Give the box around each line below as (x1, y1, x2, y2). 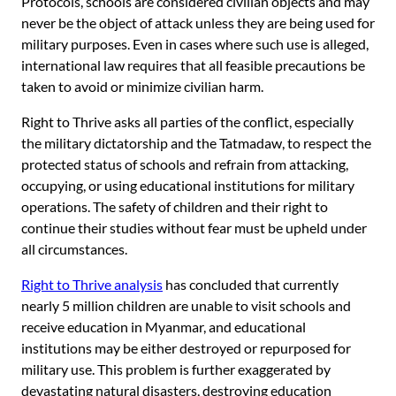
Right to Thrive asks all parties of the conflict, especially (21, 112, 354, 130)
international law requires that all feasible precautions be (21, 56, 365, 73)
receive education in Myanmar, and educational (21, 317, 306, 335)
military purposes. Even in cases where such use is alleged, (21, 34, 369, 52)
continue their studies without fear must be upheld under (21, 218, 367, 236)
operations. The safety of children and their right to (21, 197, 328, 215)
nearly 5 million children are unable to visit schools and (21, 296, 351, 314)
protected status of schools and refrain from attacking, (21, 155, 348, 172)
